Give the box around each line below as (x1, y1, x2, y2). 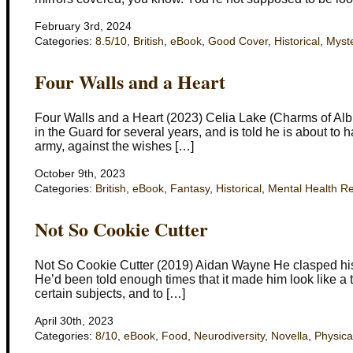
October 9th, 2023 (35, 167, 125, 180)
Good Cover (208, 35, 268, 47)
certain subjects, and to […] (35, 286, 185, 300)
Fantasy (170, 182, 210, 195)
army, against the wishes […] (35, 139, 194, 153)
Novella (271, 329, 308, 342)
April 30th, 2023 (35, 314, 113, 327)
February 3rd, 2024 (35, 20, 132, 32)
